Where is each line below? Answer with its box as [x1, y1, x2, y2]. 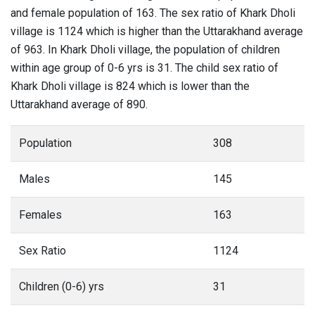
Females [19, 208, 62, 221]
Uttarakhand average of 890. [11, 98, 148, 111]
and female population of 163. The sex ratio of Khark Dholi [11, 6, 295, 20]
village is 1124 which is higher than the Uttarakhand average [11, 25, 303, 38]
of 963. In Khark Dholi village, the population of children [11, 43, 280, 56]
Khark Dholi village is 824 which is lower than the [11, 79, 250, 93]
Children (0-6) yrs [19, 280, 104, 293]
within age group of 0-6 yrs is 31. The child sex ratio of [11, 61, 278, 75]
